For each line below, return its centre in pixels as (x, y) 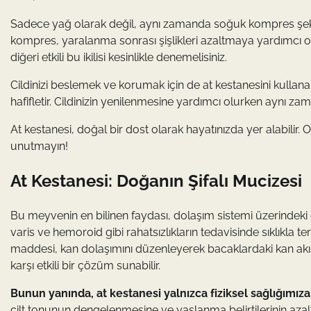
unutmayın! (39, 146)
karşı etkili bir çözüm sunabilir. (85, 265)
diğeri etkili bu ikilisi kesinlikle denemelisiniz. (119, 57)
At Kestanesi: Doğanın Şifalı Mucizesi (156, 180)
